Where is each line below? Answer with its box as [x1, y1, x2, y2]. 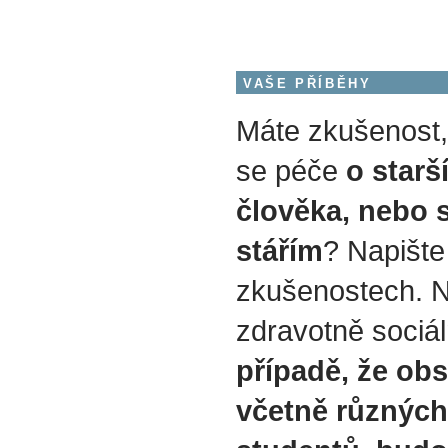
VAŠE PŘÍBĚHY [243, 76, 372, 91]
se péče [236, 154, 346, 188]
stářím [236, 234, 323, 268]
